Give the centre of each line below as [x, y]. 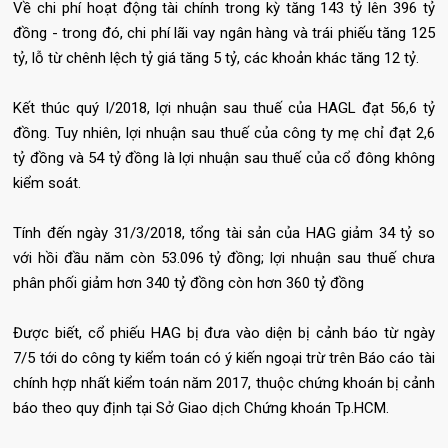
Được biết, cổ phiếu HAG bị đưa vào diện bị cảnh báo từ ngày [224, 332]
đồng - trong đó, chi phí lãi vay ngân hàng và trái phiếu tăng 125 [224, 32]
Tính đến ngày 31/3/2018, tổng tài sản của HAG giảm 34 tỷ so [224, 232]
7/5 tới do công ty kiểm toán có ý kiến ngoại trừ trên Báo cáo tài [224, 357]
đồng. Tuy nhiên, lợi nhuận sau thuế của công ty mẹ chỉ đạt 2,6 [224, 132]
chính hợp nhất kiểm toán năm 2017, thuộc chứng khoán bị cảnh [224, 382]
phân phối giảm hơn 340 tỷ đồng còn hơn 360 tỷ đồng [189, 282]
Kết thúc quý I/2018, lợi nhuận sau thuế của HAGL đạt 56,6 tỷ [224, 107]
